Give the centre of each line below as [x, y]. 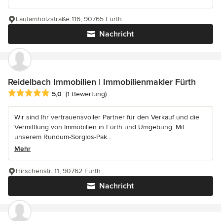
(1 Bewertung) [86, 94]
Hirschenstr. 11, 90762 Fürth [58, 171]
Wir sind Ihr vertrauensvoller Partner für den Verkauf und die [107, 117]
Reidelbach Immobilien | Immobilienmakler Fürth [102, 82]
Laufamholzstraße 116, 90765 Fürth [69, 19]
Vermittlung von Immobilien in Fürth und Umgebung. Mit [99, 127]
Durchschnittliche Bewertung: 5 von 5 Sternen [87, 93]
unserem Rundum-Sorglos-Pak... [63, 137]
